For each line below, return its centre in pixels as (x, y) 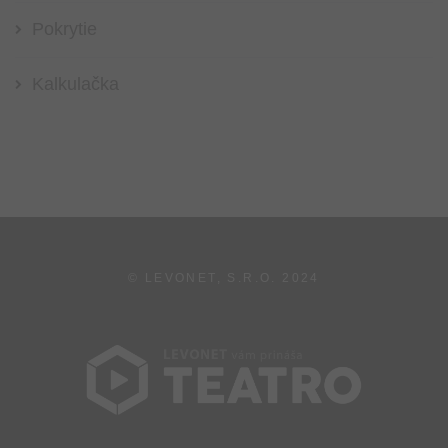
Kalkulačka (75, 84)
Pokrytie (64, 29)
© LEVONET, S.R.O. (205, 278)
